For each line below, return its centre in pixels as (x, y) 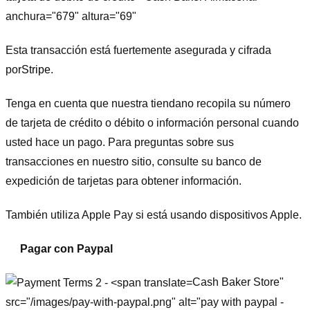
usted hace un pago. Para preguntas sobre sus (120, 142)
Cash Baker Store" (238, 282)
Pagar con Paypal (66, 248)
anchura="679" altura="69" (71, 17)
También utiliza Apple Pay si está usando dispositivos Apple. (154, 215)
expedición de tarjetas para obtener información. (124, 181)
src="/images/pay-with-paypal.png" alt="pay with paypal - (145, 302)
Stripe (36, 70)
